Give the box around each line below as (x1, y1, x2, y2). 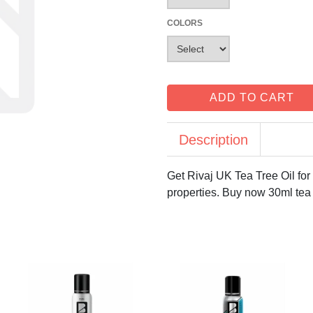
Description (179, 132, 248, 148)
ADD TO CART (210, 92, 294, 104)
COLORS (167, 18, 203, 29)
